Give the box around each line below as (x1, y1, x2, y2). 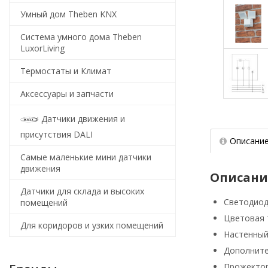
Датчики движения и (41, 112, 125, 124)
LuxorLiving (20, 42, 65, 54)
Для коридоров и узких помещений (20, 220, 163, 231)
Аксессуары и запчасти (20, 88, 114, 99)
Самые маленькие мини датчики (20, 151, 151, 163)
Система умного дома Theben (20, 31, 142, 42)
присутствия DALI (20, 129, 93, 140)
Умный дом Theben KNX (20, 8, 117, 20)
